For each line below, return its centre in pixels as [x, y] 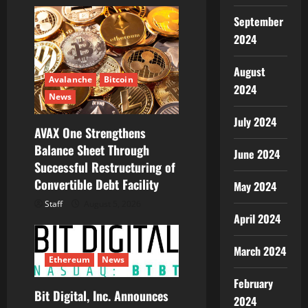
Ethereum [69, 259]
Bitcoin [118, 80]
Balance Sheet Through [92, 150]
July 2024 [255, 122]
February [253, 283]
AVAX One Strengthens [90, 133]
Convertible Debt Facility [97, 185]
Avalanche [70, 80]
